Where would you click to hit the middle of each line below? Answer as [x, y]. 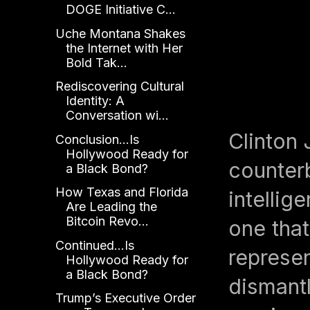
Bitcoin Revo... [107, 221]
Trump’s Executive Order [125, 298]
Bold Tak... [96, 62]
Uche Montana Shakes [120, 33]
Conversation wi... [117, 116]
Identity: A [95, 101]
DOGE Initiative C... [120, 10]
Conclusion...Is [97, 139]
